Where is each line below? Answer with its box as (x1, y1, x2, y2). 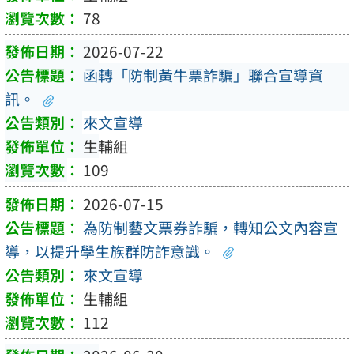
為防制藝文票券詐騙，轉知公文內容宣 (83, 216, 338, 239)
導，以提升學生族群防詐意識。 (5, 239, 215, 262)
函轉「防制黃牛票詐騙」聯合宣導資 (83, 64, 323, 87)
